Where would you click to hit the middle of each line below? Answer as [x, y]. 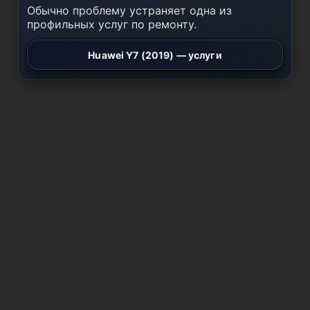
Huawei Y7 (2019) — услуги [155, 55]
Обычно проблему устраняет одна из [129, 10]
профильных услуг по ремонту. [112, 24]
